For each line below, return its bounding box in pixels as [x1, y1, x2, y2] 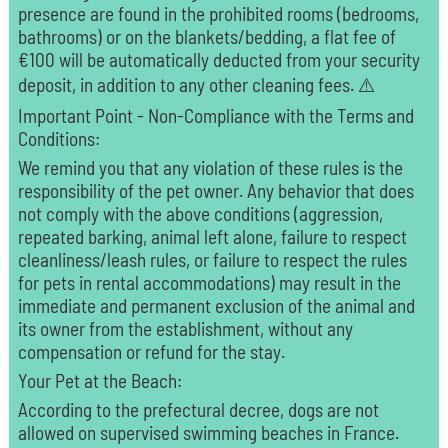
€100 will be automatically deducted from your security [17, 47, 420, 71]
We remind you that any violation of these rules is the [17, 155, 403, 179]
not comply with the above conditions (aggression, [17, 201, 383, 225]
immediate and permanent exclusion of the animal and [17, 293, 415, 317]
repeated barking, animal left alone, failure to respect [17, 224, 407, 248]
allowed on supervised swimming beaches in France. [17, 420, 399, 444]
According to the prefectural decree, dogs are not [17, 397, 379, 421]
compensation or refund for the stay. [17, 339, 285, 363]
